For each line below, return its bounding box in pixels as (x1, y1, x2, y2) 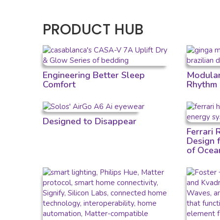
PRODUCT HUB (43, 19, 143, 39)
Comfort (43, 78, 76, 90)
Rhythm (187, 78, 218, 90)
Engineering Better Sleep (43, 69, 145, 81)
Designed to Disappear (43, 115, 137, 127)
